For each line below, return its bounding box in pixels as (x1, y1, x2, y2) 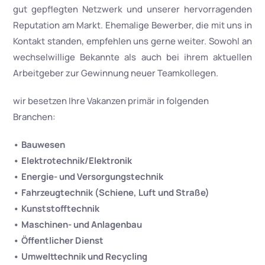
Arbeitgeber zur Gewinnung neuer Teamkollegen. (13, 67, 219, 79)
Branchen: (13, 111, 56, 123)
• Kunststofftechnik (13, 202, 100, 215)
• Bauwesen (13, 138, 66, 151)
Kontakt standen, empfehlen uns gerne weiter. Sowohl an (13, 35, 252, 47)
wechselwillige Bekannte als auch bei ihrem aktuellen (13, 51, 252, 63)
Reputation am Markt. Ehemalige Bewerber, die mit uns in (13, 19, 252, 31)
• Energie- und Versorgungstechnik (13, 170, 164, 183)
